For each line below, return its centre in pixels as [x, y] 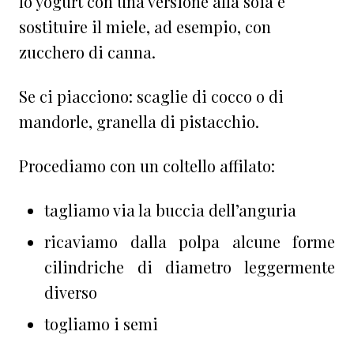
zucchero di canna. [87, 52]
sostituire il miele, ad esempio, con [145, 27]
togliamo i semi [101, 324]
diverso [71, 292]
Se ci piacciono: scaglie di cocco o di [151, 96]
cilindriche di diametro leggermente [190, 267]
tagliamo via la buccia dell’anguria [170, 210]
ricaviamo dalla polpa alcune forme [190, 242]
